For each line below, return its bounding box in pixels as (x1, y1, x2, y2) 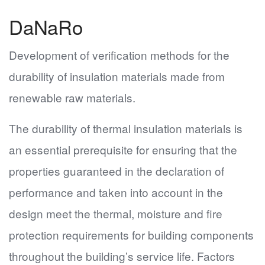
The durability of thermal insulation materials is (9, 120, 243, 136)
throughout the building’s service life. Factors (9, 248, 235, 264)
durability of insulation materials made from (9, 68, 225, 84)
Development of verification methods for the (9, 47, 230, 63)
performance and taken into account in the (9, 184, 223, 200)
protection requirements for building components (9, 227, 254, 243)
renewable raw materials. (9, 89, 135, 105)
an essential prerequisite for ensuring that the (9, 141, 237, 157)
